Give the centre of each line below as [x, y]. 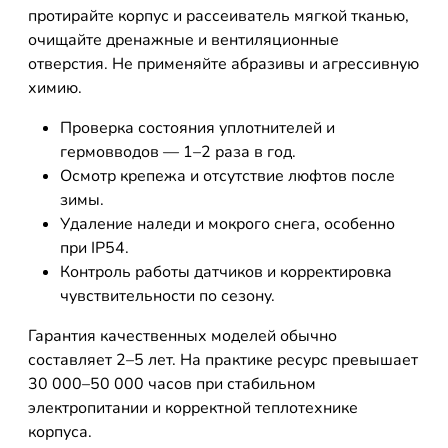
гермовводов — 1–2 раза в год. [178, 152]
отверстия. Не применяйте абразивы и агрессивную [223, 64]
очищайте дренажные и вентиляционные [183, 40]
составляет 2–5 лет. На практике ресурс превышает [223, 360]
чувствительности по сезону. [167, 296]
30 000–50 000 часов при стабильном [172, 384]
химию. [55, 88]
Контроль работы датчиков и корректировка [226, 272]
